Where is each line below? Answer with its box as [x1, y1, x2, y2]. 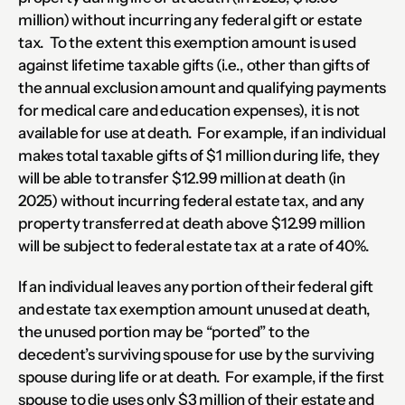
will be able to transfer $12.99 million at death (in [18, 169, 346, 187]
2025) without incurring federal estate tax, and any [18, 192, 365, 210]
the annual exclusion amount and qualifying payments [18, 79, 387, 97]
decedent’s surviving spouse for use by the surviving [18, 345, 375, 363]
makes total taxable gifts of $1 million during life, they [18, 146, 381, 165]
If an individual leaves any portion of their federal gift [18, 278, 374, 296]
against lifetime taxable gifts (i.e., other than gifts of [18, 56, 371, 74]
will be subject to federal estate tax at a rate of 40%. [18, 237, 370, 255]
